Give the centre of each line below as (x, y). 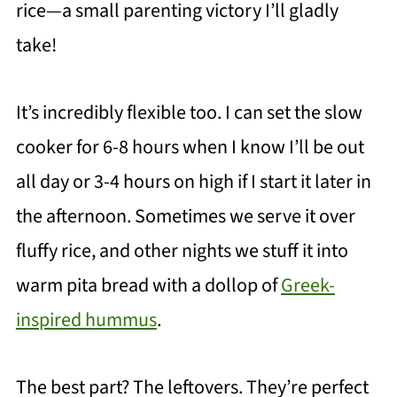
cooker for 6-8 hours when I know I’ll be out (190, 148)
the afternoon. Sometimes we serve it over (185, 217)
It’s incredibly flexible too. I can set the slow (189, 113)
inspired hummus (86, 320)
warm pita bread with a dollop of (148, 286)
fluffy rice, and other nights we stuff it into (182, 251)
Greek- (307, 286)
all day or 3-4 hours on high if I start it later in (193, 182)
